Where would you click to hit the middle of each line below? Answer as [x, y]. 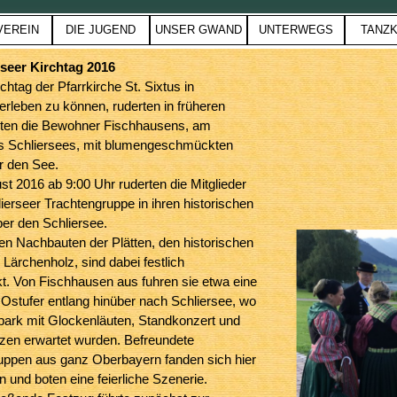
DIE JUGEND [101, 30]
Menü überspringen [254, 22]
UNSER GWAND [198, 30]
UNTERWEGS [296, 30]
